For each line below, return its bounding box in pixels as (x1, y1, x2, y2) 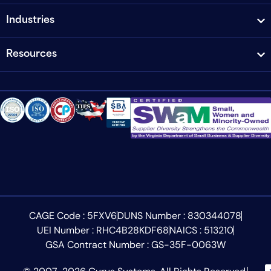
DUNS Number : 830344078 (117, 209, 241, 223)
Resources (6, 50, 57, 60)
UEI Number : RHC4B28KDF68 (37, 224, 169, 237)
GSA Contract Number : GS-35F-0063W (45, 238, 226, 252)
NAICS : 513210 (169, 224, 233, 237)
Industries (6, 16, 54, 26)
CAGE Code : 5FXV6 (29, 209, 117, 223)
